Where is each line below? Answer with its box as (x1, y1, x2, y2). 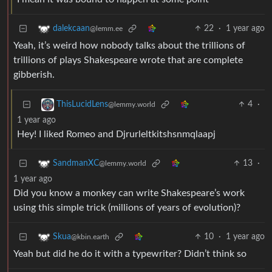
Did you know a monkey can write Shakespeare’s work (13, 188, 245, 199)
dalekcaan (53, 24, 90, 33)
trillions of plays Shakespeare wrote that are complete (13, 55, 243, 66)
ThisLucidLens (56, 100, 108, 109)
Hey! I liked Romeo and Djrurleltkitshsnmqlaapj (17, 129, 216, 140)
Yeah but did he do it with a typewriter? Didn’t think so (13, 249, 246, 259)
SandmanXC (53, 159, 99, 168)
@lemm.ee (90, 25, 123, 33)
